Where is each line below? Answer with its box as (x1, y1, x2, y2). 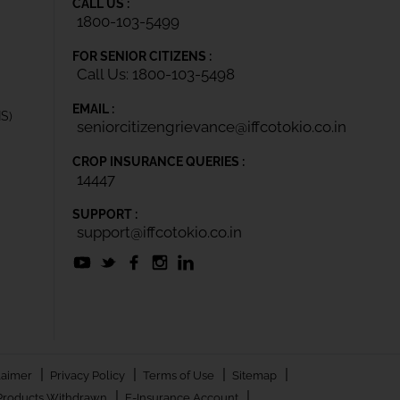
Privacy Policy (49, 368, 128, 382)
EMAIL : (72, 101, 114, 116)
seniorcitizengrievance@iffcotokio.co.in (77, 117, 346, 136)
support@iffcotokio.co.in (77, 222, 242, 241)
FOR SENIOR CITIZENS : (72, 48, 212, 63)
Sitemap (231, 368, 279, 382)
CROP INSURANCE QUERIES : (72, 154, 245, 169)
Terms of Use (142, 368, 217, 382)
